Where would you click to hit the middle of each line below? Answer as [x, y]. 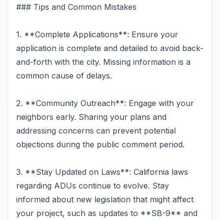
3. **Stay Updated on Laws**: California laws [102, 172]
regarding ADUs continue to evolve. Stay [93, 186]
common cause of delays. [64, 76]
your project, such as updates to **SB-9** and [107, 213]
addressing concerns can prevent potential [96, 131]
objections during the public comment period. [100, 144]
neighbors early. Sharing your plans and [91, 117]
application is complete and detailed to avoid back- [110, 48]
